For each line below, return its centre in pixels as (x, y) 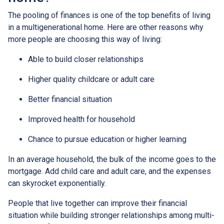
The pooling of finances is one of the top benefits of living (109, 15)
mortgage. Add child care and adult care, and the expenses (109, 171)
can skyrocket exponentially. (57, 183)
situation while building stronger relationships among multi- (111, 215)
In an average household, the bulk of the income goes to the (112, 159)
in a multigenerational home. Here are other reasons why (106, 27)
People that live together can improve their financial (97, 203)
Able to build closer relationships (86, 59)
